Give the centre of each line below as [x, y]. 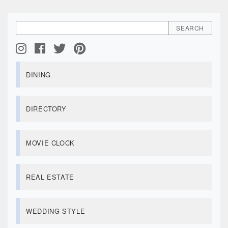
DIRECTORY [46, 108]
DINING [38, 74]
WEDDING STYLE [56, 211]
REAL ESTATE [50, 177]
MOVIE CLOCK [51, 142]
